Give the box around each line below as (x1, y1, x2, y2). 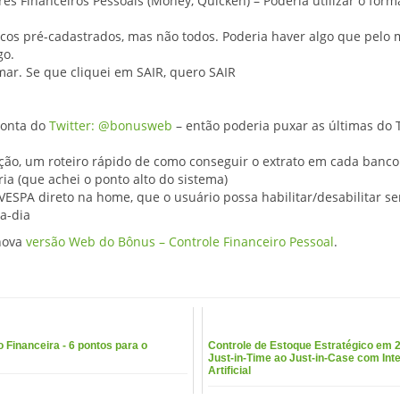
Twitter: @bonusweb (49, 117, 172, 135)
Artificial (207, 364, 251, 378)
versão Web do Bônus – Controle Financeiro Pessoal (26, 233, 334, 251)
